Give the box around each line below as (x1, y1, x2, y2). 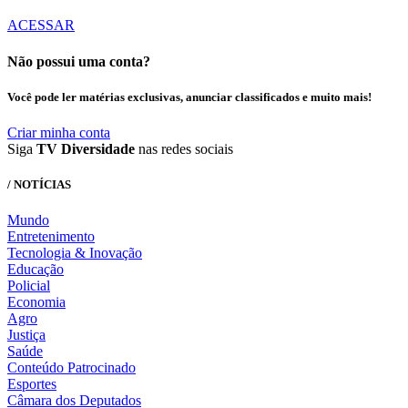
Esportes (7, 376, 56, 393)
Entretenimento (7, 229, 95, 245)
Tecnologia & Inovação (7, 245, 142, 261)
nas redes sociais (135, 140, 233, 157)
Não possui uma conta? (7, 53, 150, 69)
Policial (7, 278, 50, 294)
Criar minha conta (7, 124, 110, 140)
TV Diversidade (36, 140, 135, 157)
